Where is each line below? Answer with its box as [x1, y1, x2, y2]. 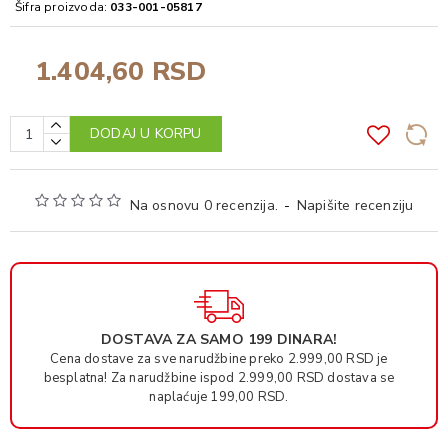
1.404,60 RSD [35, 54, 207, 89]
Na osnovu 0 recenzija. [129, 196, 279, 215]
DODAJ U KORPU [90, 124, 202, 143]
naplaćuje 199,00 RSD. [149, 388, 289, 406]
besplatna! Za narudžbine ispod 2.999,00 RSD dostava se [43, 369, 395, 387]
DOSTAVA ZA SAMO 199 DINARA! [100, 330, 338, 349]
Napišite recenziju [296, 196, 414, 215]
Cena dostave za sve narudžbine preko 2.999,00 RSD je [50, 350, 388, 368]
